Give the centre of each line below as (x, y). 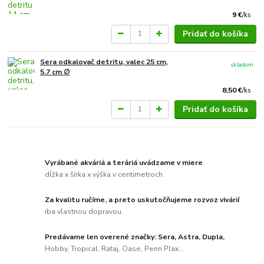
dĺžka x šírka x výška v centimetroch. (105, 174)
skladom (242, 64)
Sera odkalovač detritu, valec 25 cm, (104, 62)
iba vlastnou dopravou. (84, 211)
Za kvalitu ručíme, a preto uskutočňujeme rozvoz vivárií (142, 200)
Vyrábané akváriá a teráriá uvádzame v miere (124, 163)
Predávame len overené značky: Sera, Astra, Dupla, (135, 237)
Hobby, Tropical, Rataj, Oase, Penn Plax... (115, 248)
